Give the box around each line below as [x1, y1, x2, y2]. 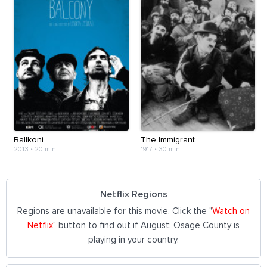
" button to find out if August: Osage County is [53, 221, 240, 230]
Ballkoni [14, 135, 44, 144]
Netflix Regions [100, 189, 167, 199]
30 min [158, 145, 180, 153]
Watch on [212, 206, 250, 216]
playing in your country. [88, 235, 179, 244]
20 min [35, 145, 56, 153]
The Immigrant [140, 135, 195, 144]
